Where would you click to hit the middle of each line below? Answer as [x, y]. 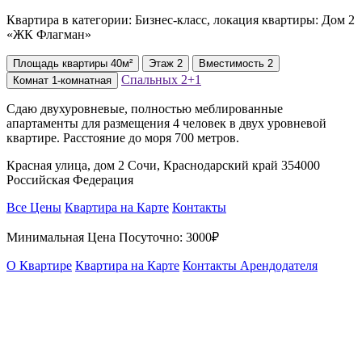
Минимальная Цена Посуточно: [96, 238]
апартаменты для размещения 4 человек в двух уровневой [166, 124]
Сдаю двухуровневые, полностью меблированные [145, 109]
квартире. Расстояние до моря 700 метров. [123, 138]
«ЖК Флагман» [49, 35]
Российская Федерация [70, 180]
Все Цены [34, 208]
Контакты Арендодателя [250, 266]
